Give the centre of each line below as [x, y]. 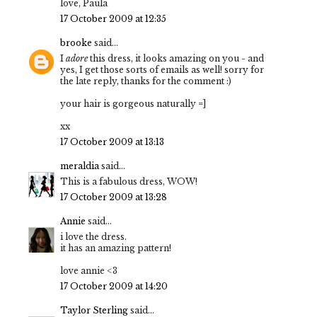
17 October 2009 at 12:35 [113, 19]
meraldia [80, 166]
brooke [76, 43]
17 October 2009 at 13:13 [112, 142]
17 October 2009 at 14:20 [114, 287]
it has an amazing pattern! [116, 248]
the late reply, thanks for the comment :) [146, 81]
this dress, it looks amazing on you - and [176, 59]
